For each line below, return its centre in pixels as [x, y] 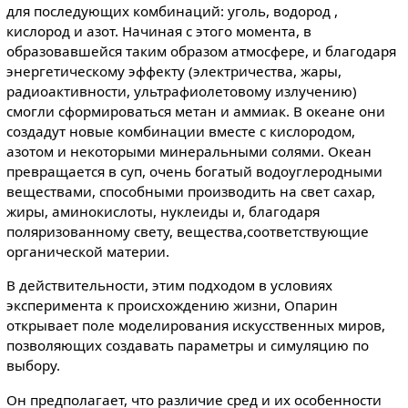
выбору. [33, 366]
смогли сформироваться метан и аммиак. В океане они [195, 112]
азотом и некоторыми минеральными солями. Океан [189, 152]
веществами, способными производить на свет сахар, [190, 192]
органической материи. [87, 252]
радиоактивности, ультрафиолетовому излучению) [181, 92]
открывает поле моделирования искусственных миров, [195, 326]
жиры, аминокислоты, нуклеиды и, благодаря [163, 212]
